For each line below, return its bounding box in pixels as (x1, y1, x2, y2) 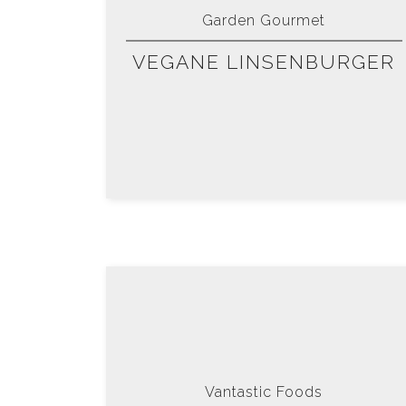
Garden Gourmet (202, 12, 326, 30)
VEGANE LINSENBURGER (132, 51, 396, 74)
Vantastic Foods (205, 383, 324, 401)
